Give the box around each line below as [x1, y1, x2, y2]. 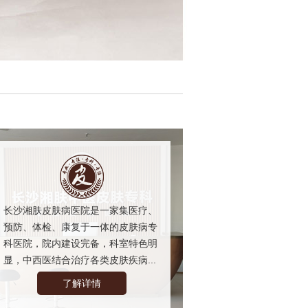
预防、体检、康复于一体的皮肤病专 [3, 221, 157, 232]
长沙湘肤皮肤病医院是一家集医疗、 [3, 204, 157, 216]
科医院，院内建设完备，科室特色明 [3, 237, 157, 249]
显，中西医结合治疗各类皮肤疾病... [3, 254, 156, 265]
